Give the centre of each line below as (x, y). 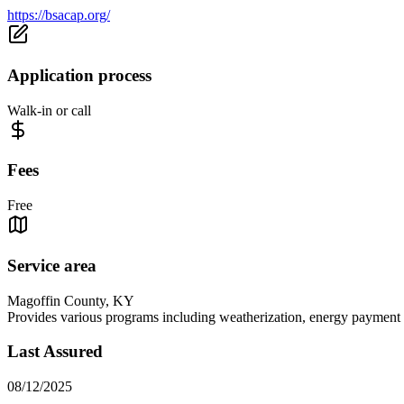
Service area (52, 265)
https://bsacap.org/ (59, 15)
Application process (79, 76)
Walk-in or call (49, 110)
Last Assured (55, 352)
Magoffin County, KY (71, 300)
